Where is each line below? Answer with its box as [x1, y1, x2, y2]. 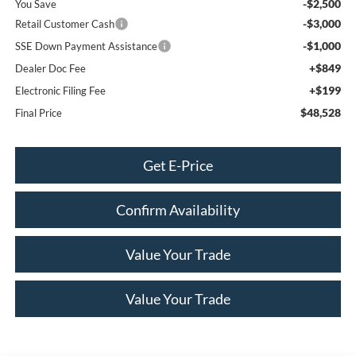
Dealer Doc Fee [14, 61, 86, 75]
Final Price [14, 106, 62, 119]
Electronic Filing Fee [14, 83, 106, 97]
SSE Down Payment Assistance [14, 39, 157, 52]
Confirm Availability [116, 200, 240, 219]
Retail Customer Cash [14, 17, 114, 30]
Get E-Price [143, 156, 213, 174]
